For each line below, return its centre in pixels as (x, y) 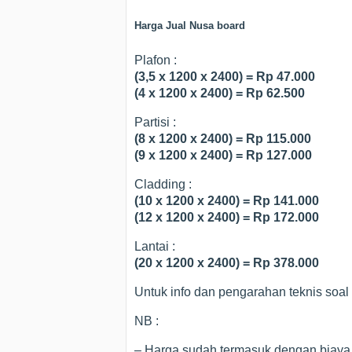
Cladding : (163, 184)
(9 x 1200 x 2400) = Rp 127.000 (223, 155)
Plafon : (156, 60)
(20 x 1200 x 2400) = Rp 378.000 (227, 262)
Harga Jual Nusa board (190, 26)
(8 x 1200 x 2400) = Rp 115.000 (223, 138)
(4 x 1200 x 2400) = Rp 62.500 (220, 93)
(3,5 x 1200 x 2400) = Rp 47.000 (225, 76)
